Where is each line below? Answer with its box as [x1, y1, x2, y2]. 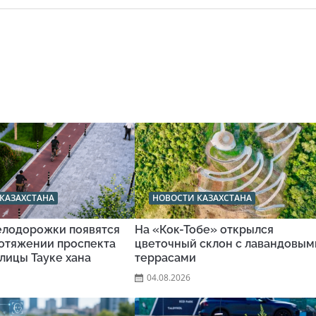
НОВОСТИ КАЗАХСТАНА [152, 192, 252, 205]
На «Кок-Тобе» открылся [135, 223, 274, 237]
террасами [135, 251, 196, 265]
